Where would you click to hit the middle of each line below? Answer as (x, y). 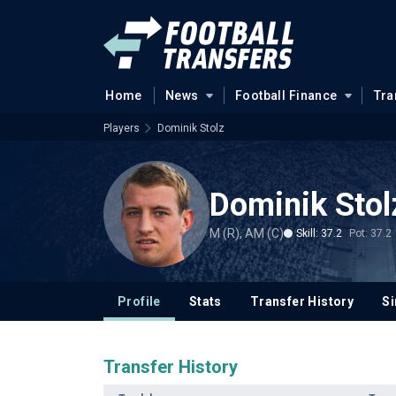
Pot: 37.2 (370, 233)
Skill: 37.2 (319, 233)
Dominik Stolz (191, 128)
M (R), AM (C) (247, 233)
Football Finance (286, 95)
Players (122, 128)
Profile (139, 301)
